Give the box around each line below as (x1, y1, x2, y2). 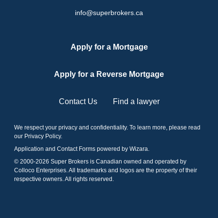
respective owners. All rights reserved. (14, 175, 114, 182)
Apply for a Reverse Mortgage (54, 70, 164, 78)
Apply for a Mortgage (70, 42, 148, 51)
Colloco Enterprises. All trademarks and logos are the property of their (14, 166, 197, 174)
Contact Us (58, 97, 97, 106)
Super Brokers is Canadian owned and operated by (49, 158, 186, 165)
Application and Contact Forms (14, 145, 95, 152)
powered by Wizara (97, 145, 148, 152)
